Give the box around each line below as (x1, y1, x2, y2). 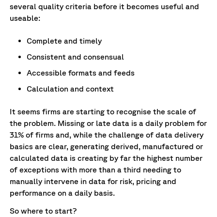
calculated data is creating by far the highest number (10, 154, 202, 163)
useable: (10, 13, 40, 22)
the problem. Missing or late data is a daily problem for (10, 119, 207, 128)
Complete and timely (27, 36, 102, 45)
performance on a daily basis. (10, 188, 115, 198)
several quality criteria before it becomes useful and (10, 1, 199, 11)
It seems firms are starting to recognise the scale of (10, 107, 196, 116)
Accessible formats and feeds (27, 68, 135, 77)
